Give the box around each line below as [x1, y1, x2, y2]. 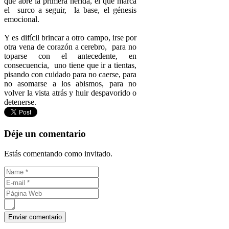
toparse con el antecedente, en [4, 51, 137, 60]
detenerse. [4, 97, 36, 106]
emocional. [4, 14, 39, 24]
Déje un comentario [4, 128, 86, 140]
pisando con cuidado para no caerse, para [4, 70, 137, 79]
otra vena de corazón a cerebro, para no [4, 42, 137, 51]
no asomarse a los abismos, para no [4, 79, 137, 88]
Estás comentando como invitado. [4, 149, 112, 158]
